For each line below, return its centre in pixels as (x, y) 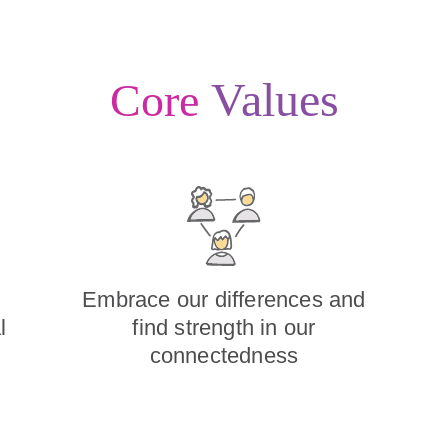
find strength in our (224, 327)
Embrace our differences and (224, 299)
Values (274, 99)
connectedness (224, 355)
